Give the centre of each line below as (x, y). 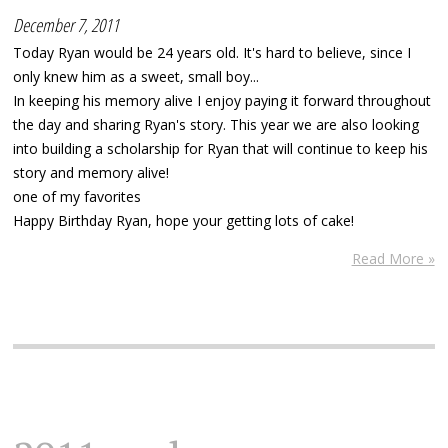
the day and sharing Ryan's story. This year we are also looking (216, 124)
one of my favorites (77, 196)
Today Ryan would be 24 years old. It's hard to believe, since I (212, 52)
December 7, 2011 (66, 24)
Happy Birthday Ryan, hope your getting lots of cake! (184, 220)
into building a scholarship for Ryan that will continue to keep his (221, 148)
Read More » (393, 258)
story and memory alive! (91, 172)
